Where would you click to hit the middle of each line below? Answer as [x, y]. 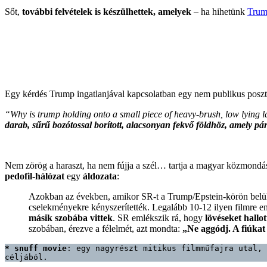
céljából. [26, 257]
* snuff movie [36, 248]
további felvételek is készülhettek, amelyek [107, 11]
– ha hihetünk [219, 11]
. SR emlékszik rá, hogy [159, 218]
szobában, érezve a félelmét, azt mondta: [105, 228]
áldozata [100, 176]
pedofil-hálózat [35, 176]
